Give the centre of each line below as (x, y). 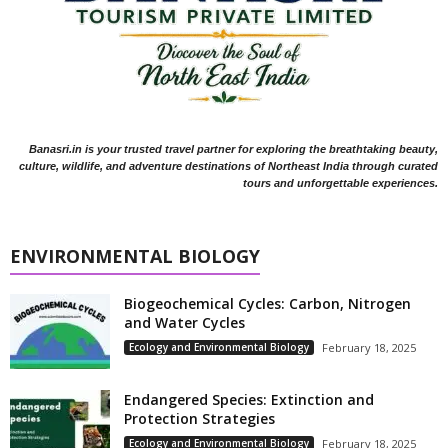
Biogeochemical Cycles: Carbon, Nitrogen (267, 303)
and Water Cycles (184, 322)
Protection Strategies (199, 418)
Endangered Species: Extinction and (249, 399)
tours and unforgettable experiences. (340, 182)
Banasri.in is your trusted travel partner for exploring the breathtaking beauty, (233, 148)
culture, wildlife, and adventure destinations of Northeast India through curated (228, 165)
